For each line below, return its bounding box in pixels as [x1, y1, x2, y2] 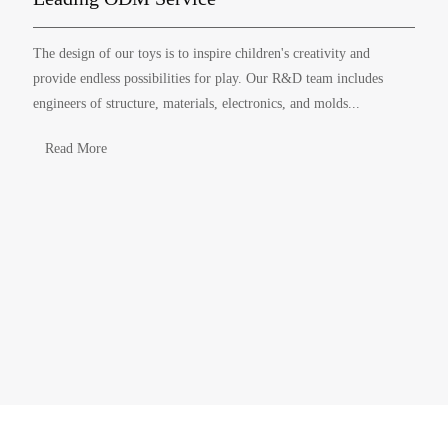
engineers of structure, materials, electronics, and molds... [32, 96, 360, 112]
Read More [32, 141, 107, 157]
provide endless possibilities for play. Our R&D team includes [32, 71, 383, 87]
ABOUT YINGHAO [132, 417, 316, 443]
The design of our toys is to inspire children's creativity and [32, 46, 370, 62]
